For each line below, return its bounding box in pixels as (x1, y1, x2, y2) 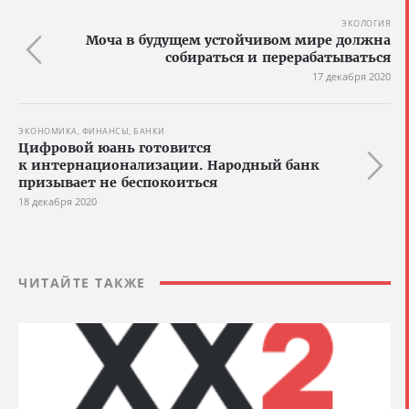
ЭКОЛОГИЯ (341, 17, 391, 29)
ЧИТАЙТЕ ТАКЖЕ (18, 274, 146, 291)
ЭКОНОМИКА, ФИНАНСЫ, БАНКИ (18, 125, 165, 137)
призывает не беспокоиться (18, 174, 217, 191)
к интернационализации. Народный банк (18, 157, 319, 173)
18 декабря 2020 (18, 194, 97, 208)
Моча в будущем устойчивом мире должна (86, 32, 391, 48)
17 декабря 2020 (312, 69, 391, 83)
